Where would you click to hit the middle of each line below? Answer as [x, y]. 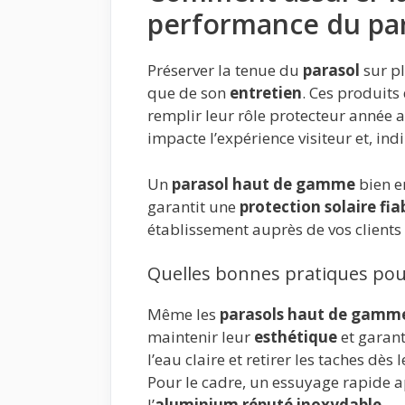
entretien [266, 93]
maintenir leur [201, 337]
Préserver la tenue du [225, 71]
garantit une [193, 206]
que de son [188, 93]
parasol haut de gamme [264, 184]
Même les [184, 315]
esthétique [296, 337]
